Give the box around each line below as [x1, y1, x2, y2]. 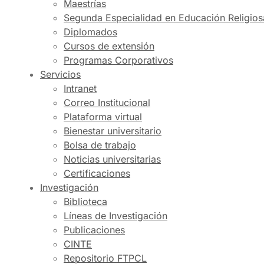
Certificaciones [64, 167, 130, 179]
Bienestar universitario [64, 125, 161, 137]
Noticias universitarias [64, 153, 161, 165]
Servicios [40, 68, 81, 80]
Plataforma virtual [64, 111, 142, 123]
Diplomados [64, 26, 117, 38]
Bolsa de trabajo [64, 139, 136, 151]
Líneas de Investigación [64, 210, 167, 222]
